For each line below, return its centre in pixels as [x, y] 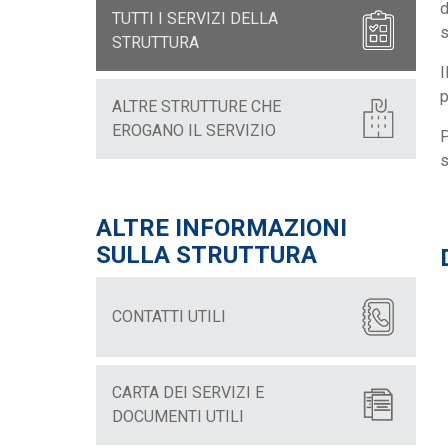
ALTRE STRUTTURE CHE [196, 107]
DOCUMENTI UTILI [178, 417]
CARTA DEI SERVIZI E [188, 393]
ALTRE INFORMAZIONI [221, 228]
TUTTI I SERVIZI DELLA [195, 19]
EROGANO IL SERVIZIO [194, 131]
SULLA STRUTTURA [206, 255]
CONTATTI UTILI [169, 317]
